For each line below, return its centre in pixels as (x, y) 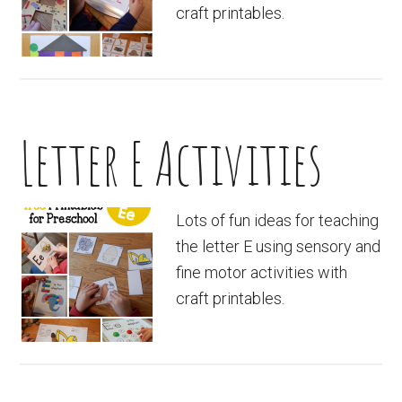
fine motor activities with (262, 272)
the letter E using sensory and (279, 246)
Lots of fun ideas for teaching (278, 220)
